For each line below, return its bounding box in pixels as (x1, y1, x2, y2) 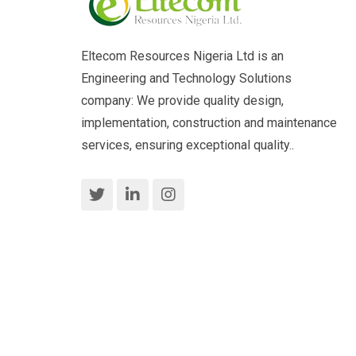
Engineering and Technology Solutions (81, 70, 292, 86)
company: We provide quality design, (81, 92, 284, 108)
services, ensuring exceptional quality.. (81, 137, 294, 153)
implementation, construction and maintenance (81, 114, 337, 130)
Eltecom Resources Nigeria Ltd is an (81, 48, 284, 64)
